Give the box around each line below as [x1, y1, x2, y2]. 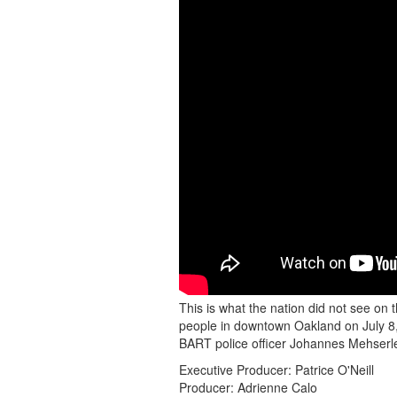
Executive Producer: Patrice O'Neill [179, 361, 374, 378]
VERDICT [183, 218, 304, 245]
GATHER [183, 5, 297, 33]
